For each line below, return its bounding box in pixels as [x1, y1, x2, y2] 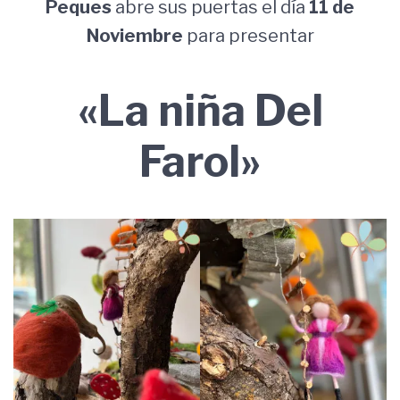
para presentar [182, 25, 314, 46]
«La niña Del [77, 85, 323, 137]
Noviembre [86, 25, 183, 46]
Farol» [139, 136, 261, 187]
